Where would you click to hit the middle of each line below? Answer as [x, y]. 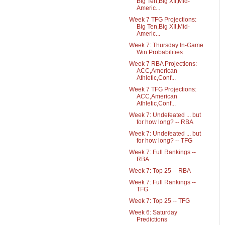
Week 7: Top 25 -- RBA [160, 171]
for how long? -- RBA [165, 122]
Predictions [152, 219]
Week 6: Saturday [153, 212]
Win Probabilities [159, 52]
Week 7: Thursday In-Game [166, 45]
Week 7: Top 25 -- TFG [159, 201]
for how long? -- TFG [164, 141]
